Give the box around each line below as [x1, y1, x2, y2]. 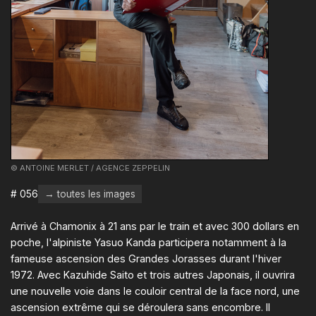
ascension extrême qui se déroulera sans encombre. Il [11, 301, 270, 314]
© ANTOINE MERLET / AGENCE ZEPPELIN [11, 163, 170, 174]
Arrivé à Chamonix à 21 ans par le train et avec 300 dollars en [11, 220, 299, 233]
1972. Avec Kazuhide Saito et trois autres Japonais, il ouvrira [11, 269, 295, 281]
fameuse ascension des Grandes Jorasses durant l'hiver [11, 253, 281, 265]
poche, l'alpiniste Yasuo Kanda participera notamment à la [11, 236, 286, 249]
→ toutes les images [44, 188, 135, 200]
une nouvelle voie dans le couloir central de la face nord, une [11, 285, 300, 298]
